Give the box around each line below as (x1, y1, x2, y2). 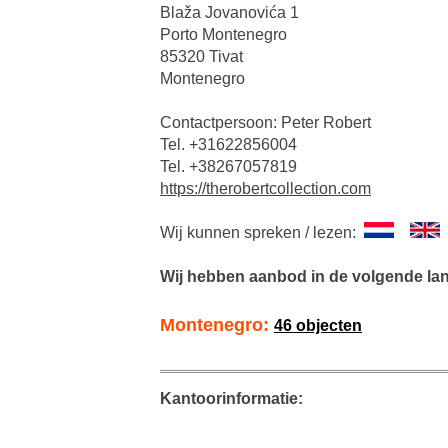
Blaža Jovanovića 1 (160, 4, 299, 22)
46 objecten (274, 317, 362, 335)
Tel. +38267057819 (160, 158, 297, 176)
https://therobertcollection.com (160, 180, 371, 198)
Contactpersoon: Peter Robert (160, 114, 371, 132)
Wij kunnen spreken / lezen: (160, 224, 364, 242)
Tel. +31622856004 (160, 136, 297, 154)
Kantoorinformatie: (160, 390, 303, 408)
